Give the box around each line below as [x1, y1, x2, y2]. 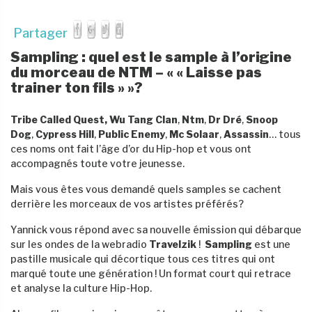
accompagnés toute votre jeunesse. [10, 157, 185, 169]
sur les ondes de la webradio [10, 237, 149, 250]
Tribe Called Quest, [10, 113, 107, 125]
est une [252, 237, 290, 250]
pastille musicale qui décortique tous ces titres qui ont [10, 252, 275, 265]
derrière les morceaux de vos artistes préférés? [10, 197, 244, 210]
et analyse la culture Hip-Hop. [10, 281, 152, 294]
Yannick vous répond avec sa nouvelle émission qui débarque [10, 223, 302, 235]
